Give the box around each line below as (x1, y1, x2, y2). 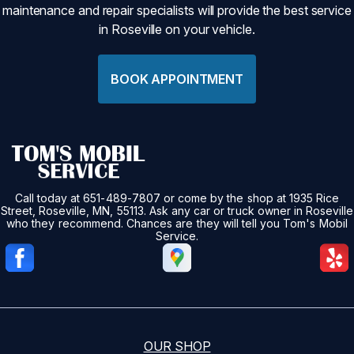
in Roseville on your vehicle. (99, 21, 255, 38)
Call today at (14, 191, 84, 205)
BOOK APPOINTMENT (111, 70, 243, 87)
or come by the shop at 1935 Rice (160, 191, 340, 205)
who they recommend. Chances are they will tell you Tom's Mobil (6, 217, 348, 231)
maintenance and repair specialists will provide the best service (2, 2, 352, 19)
